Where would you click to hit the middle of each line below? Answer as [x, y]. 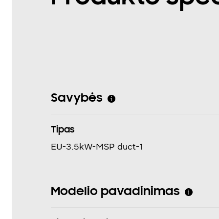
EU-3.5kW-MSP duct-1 [97, 147]
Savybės [77, 99]
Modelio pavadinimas [115, 192]
